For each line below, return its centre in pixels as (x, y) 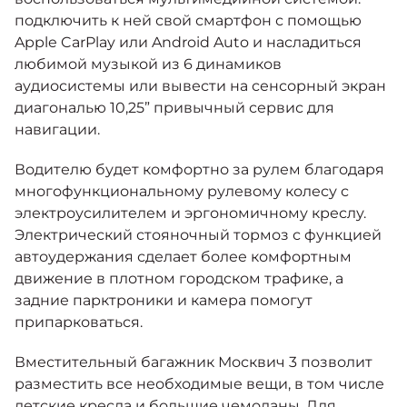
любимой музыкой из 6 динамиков (148, 64)
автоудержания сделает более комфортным (183, 256)
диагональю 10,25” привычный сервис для (174, 107)
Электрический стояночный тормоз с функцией (198, 234)
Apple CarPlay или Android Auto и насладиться (188, 42)
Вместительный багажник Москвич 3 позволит (194, 362)
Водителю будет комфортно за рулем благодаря (199, 169)
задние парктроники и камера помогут (164, 300)
